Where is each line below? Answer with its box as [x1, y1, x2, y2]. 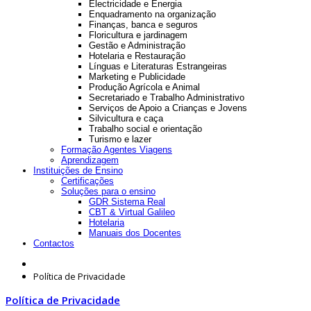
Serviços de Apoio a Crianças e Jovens [89, 103, 247, 114]
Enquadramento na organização [89, 9, 216, 20]
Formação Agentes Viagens [61, 144, 172, 155]
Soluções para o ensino [61, 186, 155, 197]
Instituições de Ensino [33, 165, 123, 176]
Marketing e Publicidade [89, 72, 185, 83]
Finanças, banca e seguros [89, 19, 198, 31]
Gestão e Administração [89, 40, 185, 51]
